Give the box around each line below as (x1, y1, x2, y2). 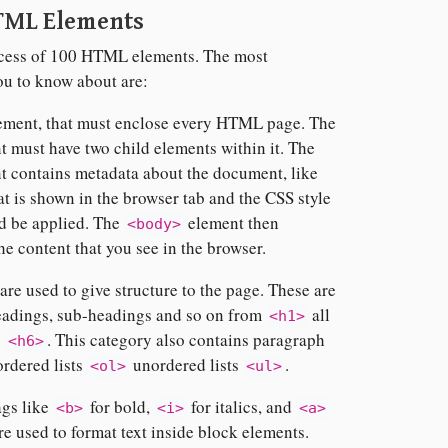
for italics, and (186, 395, 296, 419)
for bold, (85, 395, 154, 419)
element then (183, 211, 279, 235)
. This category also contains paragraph (46, 328, 325, 352)
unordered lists (128, 353, 243, 377)
